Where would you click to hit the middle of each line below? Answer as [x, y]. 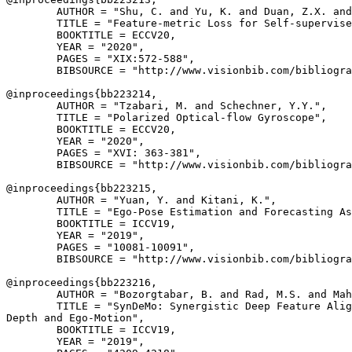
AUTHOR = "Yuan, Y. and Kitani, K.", [141, 200]
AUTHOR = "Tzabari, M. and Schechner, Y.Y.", [167, 106]
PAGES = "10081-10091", [101, 247]
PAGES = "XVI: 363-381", [104, 153]
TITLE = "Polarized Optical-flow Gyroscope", [167, 117]
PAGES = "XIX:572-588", [101, 59]
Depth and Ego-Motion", [75, 318]
